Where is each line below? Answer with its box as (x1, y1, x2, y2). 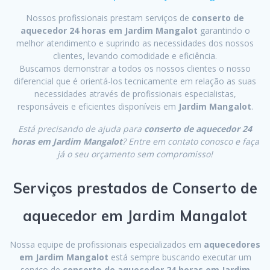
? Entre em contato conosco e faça (122, 136, 259, 148)
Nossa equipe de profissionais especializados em (10, 239, 204, 251)
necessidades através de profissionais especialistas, (34, 88, 236, 100)
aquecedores (204, 239, 260, 251)
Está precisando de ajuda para (18, 123, 144, 135)
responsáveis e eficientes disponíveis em (17, 101, 178, 113)
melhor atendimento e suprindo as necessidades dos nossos (16, 37, 254, 49)
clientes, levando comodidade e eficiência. (53, 50, 217, 62)
